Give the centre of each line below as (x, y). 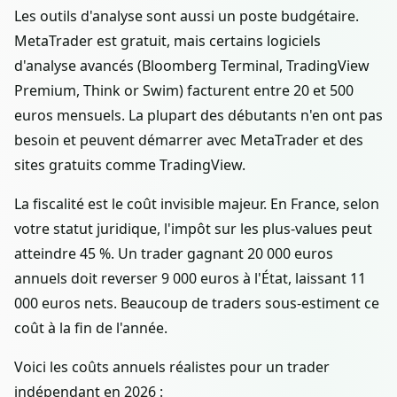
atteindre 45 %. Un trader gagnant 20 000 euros (174, 253)
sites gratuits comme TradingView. (130, 164)
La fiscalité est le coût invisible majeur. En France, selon (197, 203)
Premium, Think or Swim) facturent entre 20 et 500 (184, 90)
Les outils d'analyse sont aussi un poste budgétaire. (187, 16)
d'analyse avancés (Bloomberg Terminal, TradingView (192, 65)
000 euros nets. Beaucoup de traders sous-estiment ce (197, 303)
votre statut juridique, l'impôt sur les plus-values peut (193, 228)
